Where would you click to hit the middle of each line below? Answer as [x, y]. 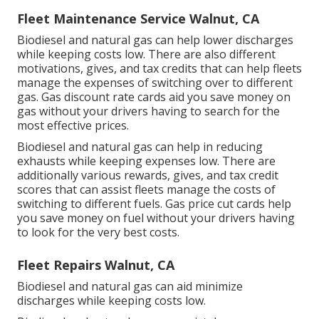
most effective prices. [73, 126]
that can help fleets [250, 69]
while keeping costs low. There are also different [146, 54]
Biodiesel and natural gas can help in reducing [140, 147]
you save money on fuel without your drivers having [156, 218]
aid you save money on [228, 97]
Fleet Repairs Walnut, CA [96, 265]
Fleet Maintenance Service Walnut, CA [138, 19]
